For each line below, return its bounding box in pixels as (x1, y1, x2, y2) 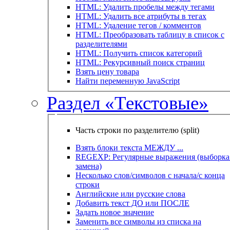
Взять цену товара (75, 67, 139, 76)
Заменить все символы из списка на (75, 217, 201, 226)
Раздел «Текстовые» (47, 92, 208, 113)
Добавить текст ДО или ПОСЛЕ (75, 199, 189, 208)
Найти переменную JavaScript (75, 76, 180, 85)
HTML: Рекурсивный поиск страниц (75, 57, 205, 67)
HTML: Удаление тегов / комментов (75, 21, 201, 30)
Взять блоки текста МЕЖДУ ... (75, 143, 183, 152)
